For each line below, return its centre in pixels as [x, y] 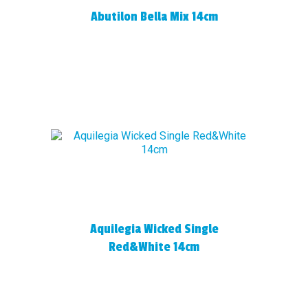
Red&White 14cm [154, 247]
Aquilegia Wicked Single [154, 229]
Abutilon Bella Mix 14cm [154, 16]
